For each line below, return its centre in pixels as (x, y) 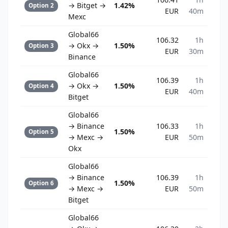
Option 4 (41, 86)
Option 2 (41, 6)
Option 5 (41, 132)
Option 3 (41, 46)
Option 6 (41, 183)
